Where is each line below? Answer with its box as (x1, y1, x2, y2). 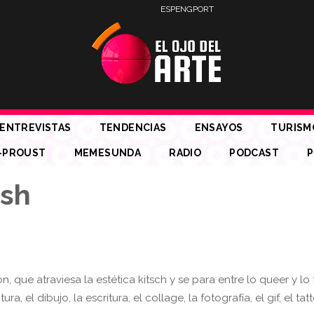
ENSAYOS (194, 122, 243, 133)
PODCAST (229, 147, 279, 158)
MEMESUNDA (74, 147, 142, 158)
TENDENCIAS (99, 122, 167, 133)
